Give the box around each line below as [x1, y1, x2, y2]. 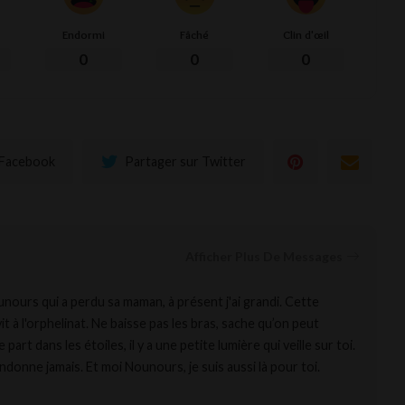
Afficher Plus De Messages [185, 248, 344, 264]
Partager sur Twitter [125, 154, 247, 170]
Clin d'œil [282, 27, 329, 42]
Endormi [61, 27, 105, 42]
